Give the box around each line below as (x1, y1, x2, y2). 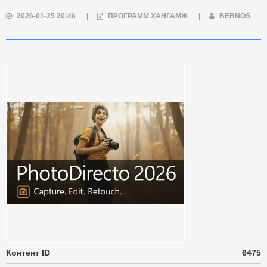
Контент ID (6, 248, 50, 257)
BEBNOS (218, 12, 250, 20)
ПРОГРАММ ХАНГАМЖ (108, 12, 190, 20)
